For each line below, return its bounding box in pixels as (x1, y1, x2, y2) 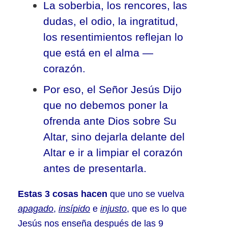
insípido (59, 204, 90, 214)
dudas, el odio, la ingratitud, (43, 15, 178, 27)
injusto (100, 204, 127, 214)
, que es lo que (127, 204, 187, 214)
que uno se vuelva (107, 189, 184, 199)
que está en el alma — (43, 47, 153, 59)
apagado (18, 204, 53, 214)
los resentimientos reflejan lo (43, 31, 183, 43)
